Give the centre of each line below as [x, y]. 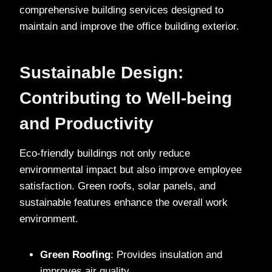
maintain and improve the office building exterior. [129, 26]
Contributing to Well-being [126, 98]
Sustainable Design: [101, 72]
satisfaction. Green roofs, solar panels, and [117, 186]
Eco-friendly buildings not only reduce [105, 153]
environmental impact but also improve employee [131, 169]
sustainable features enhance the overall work [124, 202]
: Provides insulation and [166, 254]
